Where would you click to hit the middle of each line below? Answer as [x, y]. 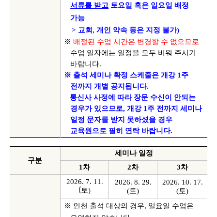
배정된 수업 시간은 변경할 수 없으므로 [136, 42]
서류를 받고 [90, 5]
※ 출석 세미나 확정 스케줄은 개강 [119, 75]
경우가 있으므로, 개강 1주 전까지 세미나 [136, 108]
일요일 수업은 [171, 206]
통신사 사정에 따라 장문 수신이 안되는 [132, 97]
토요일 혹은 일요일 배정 [150, 5]
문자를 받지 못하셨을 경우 [129, 120]
